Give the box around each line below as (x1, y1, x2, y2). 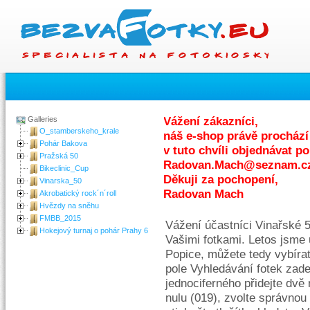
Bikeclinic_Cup (39, 164, 89, 172)
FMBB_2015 (39, 214, 82, 222)
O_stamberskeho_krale (39, 127, 120, 135)
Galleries (26, 115, 58, 123)
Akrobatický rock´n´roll (39, 189, 117, 197)
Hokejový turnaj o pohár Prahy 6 (39, 226, 149, 235)
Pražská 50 (39, 152, 79, 160)
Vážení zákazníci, (163, 115, 259, 128)
